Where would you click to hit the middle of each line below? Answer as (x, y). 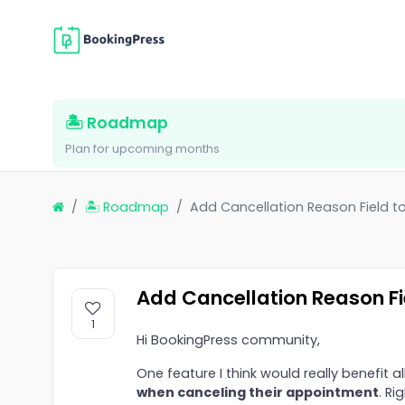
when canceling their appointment (257, 393)
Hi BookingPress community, (228, 340)
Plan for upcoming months (142, 149)
